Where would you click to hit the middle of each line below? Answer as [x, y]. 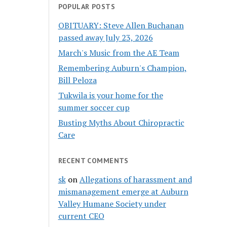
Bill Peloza [77, 80]
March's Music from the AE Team [119, 52]
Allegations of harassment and [136, 179]
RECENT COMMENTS [93, 160]
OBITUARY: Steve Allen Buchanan [121, 25]
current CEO [81, 216]
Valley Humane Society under [112, 203]
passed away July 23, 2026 [105, 37]
